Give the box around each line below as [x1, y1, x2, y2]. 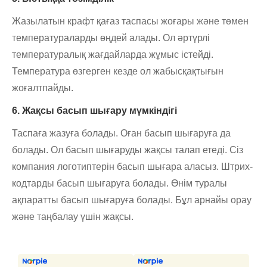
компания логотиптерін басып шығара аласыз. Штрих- [12, 162, 253, 172]
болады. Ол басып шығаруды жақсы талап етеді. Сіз [12, 145, 243, 156]
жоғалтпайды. [12, 83, 73, 94]
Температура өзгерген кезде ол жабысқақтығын [12, 66, 223, 77]
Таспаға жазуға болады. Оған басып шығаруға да [12, 128, 231, 139]
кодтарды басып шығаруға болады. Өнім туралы [12, 178, 227, 189]
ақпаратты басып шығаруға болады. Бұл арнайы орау [12, 195, 252, 206]
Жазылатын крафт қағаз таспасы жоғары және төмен [12, 16, 249, 27]
